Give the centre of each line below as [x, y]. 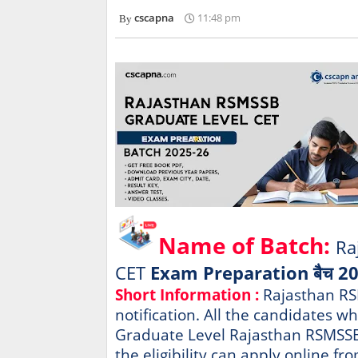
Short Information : [187, 295]
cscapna [154, 18]
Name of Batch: [247, 246]
